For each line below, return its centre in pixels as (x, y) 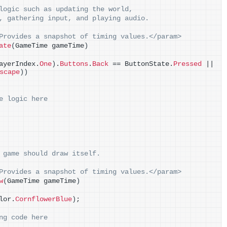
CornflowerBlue (44, 199)
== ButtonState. (141, 64)
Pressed (187, 64)
